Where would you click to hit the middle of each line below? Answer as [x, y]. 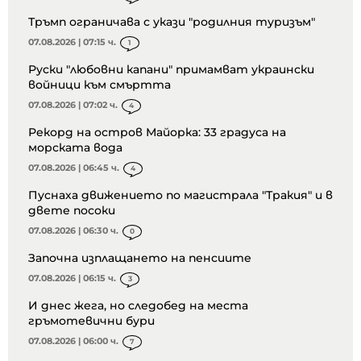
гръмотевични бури [91, 321]
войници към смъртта [100, 85]
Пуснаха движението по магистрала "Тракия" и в [180, 195]
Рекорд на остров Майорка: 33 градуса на [157, 133]
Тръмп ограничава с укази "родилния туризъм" [172, 22]
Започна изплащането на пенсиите [140, 258]
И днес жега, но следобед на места [138, 306]
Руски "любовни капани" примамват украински [171, 70]
